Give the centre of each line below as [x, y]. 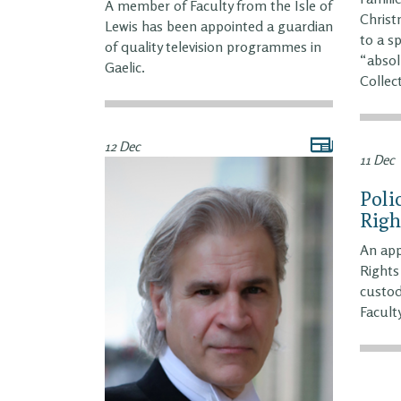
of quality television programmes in [213, 46]
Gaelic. [125, 67]
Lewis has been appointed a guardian [219, 26]
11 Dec [377, 159]
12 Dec [123, 146]
